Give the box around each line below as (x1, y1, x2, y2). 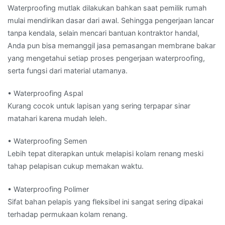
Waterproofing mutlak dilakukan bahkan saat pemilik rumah (8, 4, 207, 13)
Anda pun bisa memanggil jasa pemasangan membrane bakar (8, 41, 215, 50)
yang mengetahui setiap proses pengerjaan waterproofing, (8, 54, 205, 63)
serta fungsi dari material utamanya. (8, 66, 128, 75)
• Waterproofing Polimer (8, 184, 89, 193)
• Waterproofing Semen (8, 137, 87, 146)
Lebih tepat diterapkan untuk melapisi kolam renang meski (8, 149, 203, 158)
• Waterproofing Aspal (8, 89, 83, 98)
